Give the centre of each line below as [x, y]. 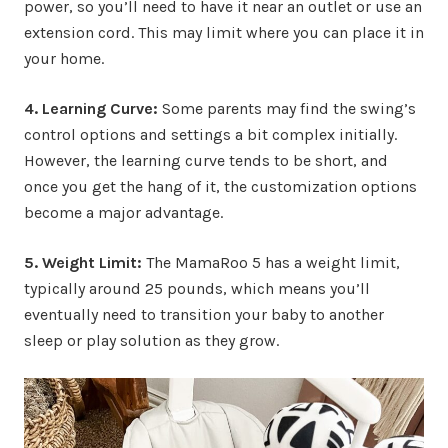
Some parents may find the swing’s [287, 109]
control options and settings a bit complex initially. [210, 135]
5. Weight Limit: [83, 263]
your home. [64, 59]
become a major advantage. [123, 213]
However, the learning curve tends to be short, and [206, 161]
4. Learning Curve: [91, 109]
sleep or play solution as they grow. [151, 341]
